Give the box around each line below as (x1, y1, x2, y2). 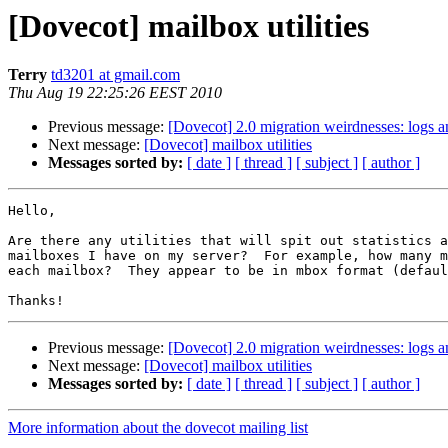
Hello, (8, 203, 56, 219)
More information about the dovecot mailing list (8, 419, 308, 437)
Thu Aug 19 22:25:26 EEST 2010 (8, 84, 222, 102)
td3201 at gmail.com (51, 66, 180, 84)
